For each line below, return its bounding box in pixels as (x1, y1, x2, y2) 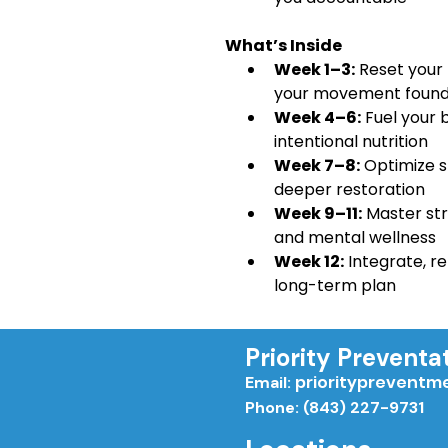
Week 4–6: (274, 105, 361, 129)
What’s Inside (222, 33, 342, 57)
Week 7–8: (274, 153, 360, 177)
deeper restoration (274, 177, 425, 201)
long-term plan (274, 273, 396, 297)
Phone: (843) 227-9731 (245, 396, 424, 418)
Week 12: (274, 249, 344, 273)
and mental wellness (274, 225, 436, 249)
